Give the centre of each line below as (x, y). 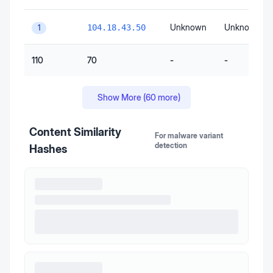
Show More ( (122, 97)
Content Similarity (75, 132)
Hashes (48, 149)
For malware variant (189, 136)
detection (171, 146)
